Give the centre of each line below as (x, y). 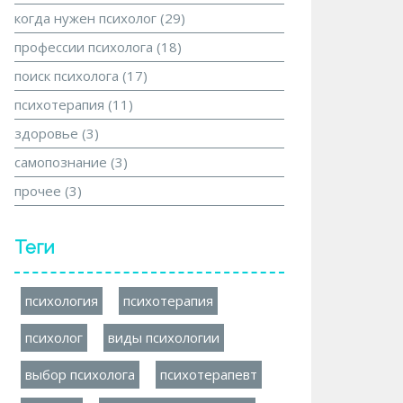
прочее (40, 191)
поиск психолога (68, 76)
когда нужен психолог (87, 18)
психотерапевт (209, 374)
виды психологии (164, 337)
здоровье (48, 133)
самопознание (63, 162)
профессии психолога (85, 47)
